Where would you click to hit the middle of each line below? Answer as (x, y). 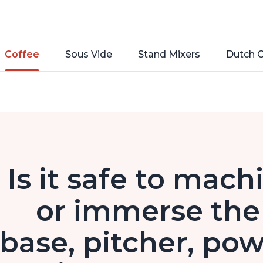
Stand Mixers (169, 55)
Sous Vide (89, 55)
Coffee (22, 55)
